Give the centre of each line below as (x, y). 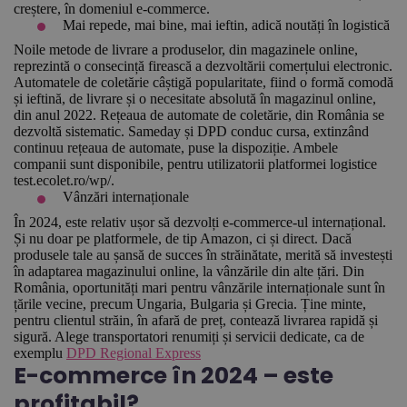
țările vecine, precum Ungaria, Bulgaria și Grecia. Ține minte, (190, 303)
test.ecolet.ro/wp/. (64, 181)
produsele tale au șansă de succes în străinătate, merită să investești (203, 254)
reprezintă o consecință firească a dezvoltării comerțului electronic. (203, 66)
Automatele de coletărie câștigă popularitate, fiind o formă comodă (203, 83)
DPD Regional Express (134, 352)
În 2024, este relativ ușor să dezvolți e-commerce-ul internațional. (200, 222)
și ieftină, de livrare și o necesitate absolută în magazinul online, (195, 99)
